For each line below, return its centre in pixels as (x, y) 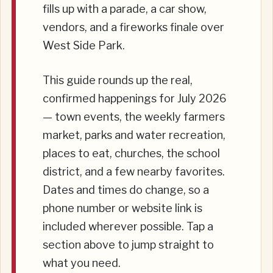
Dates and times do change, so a (126, 190)
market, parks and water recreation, (134, 135)
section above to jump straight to (128, 245)
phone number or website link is (122, 208)
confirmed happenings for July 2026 (135, 99)
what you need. (82, 263)
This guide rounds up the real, (118, 80)
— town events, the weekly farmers (134, 117)
